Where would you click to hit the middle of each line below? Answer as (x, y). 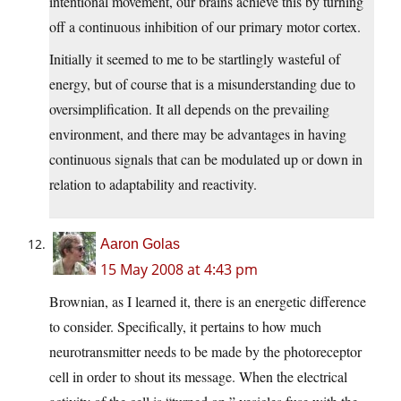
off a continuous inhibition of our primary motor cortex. (205, 27)
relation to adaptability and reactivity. (153, 184)
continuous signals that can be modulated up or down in (206, 159)
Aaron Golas (140, 244)
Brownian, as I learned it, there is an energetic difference (208, 302)
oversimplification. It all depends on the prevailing (189, 109)
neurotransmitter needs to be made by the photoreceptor (205, 352)
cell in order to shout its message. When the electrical (198, 377)
